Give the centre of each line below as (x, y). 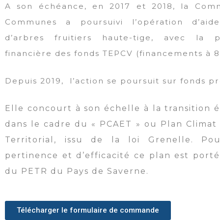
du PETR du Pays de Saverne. (77, 171)
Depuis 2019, (36, 81)
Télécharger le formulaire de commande (88, 210)
